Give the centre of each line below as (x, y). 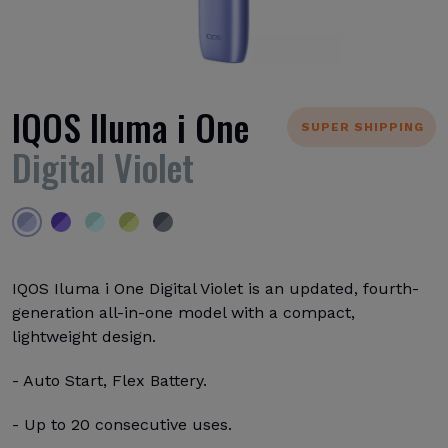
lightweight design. (84, 336)
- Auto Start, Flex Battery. (109, 380)
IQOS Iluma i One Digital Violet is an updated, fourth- (215, 288)
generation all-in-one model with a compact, (183, 312)
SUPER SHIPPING (362, 127)
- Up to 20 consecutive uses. (122, 424)
